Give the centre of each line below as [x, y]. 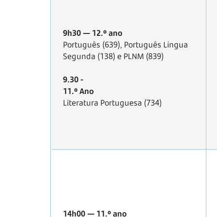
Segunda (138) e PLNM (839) [113, 56]
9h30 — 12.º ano [93, 33]
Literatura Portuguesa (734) [112, 103]
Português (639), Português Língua [125, 45]
